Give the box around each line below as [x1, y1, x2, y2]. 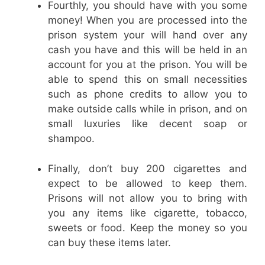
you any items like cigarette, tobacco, [48, 206, 247, 219]
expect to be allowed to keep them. [48, 177, 247, 189]
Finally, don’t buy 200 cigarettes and [48, 162, 247, 174]
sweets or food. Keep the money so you [48, 221, 247, 234]
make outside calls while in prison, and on [48, 103, 247, 115]
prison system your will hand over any [48, 29, 247, 41]
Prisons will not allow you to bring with [48, 192, 247, 204]
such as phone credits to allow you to [48, 88, 247, 101]
